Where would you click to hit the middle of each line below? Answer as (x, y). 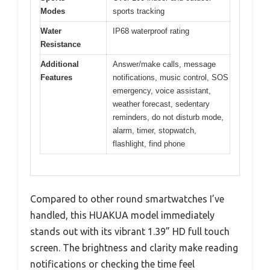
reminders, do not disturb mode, (168, 117)
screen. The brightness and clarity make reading (134, 247)
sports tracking (139, 11)
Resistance (61, 44)
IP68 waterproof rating (151, 31)
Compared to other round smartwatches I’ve (127, 199)
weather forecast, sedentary (161, 104)
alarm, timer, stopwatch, (155, 130)
